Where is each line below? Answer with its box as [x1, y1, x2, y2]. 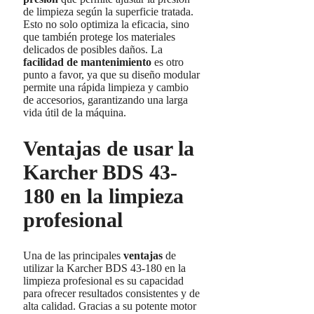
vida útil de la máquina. [23, 107, 126, 119]
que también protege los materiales [23, 31, 175, 43]
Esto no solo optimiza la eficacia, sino [23, 18, 189, 31]
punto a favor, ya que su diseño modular [23, 69, 200, 81]
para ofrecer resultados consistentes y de [23, 287, 200, 299]
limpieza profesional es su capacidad [23, 274, 184, 287]
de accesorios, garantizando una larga [23, 94, 188, 107]
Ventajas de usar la [23, 136, 194, 160]
